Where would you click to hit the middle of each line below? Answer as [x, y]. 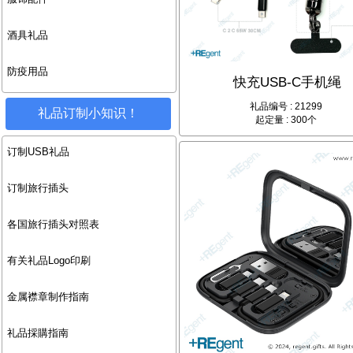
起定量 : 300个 [286, 120]
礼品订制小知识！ [88, 113]
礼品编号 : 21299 [286, 107]
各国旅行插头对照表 [53, 225]
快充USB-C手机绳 [288, 83]
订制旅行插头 [37, 188]
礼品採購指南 [37, 333]
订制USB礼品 [38, 152]
